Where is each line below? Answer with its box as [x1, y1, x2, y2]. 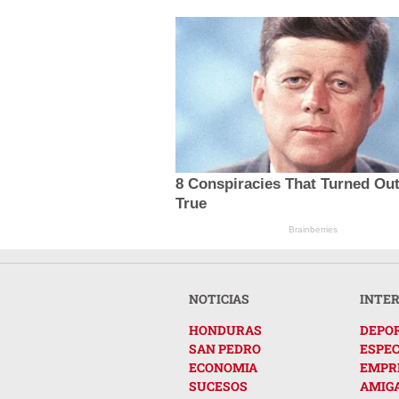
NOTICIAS [189, 289, 249, 307]
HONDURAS [189, 321, 262, 338]
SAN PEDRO [189, 339, 261, 357]
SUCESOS [189, 377, 248, 395]
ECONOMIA [189, 358, 257, 376]
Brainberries [289, 224, 338, 234]
